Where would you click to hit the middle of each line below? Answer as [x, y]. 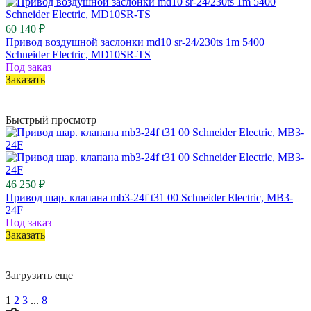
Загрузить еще [39, 275]
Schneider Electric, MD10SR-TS [78, 54]
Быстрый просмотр [51, 119]
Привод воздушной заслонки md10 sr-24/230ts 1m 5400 [135, 42]
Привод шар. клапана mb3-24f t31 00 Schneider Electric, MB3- [149, 197]
